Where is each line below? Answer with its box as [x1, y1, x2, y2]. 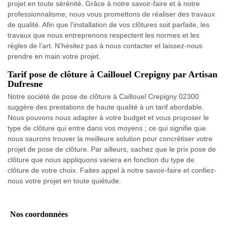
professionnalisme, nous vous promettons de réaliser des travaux [8, 10, 215, 19]
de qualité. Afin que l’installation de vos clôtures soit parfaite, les [8, 21, 209, 29]
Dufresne [8, 79, 43, 89]
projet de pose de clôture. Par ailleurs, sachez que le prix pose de [8, 145, 216, 154]
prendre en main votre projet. [8, 52, 100, 61]
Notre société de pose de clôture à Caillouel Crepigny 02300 [8, 92, 199, 101]
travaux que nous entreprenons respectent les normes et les [8, 31, 199, 40]
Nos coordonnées [10, 210, 68, 219]
